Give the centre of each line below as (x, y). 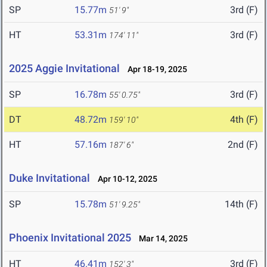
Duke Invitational (49, 178)
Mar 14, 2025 (161, 239)
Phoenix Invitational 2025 (70, 238)
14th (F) (241, 204)
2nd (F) (243, 145)
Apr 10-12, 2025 (125, 179)
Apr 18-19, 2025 (155, 69)
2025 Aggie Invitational (64, 69)
